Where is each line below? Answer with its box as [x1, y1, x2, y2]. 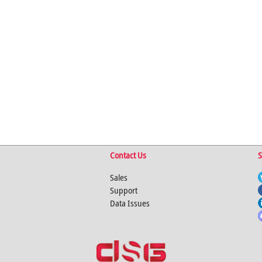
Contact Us [109, 149, 146, 161]
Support [109, 184, 137, 196]
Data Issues [109, 197, 150, 209]
